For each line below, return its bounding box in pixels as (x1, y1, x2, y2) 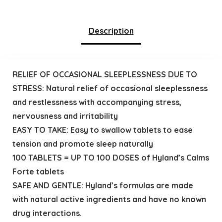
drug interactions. (12, 208, 82, 218)
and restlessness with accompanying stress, (12, 97, 181, 107)
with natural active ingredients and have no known (12, 194, 206, 204)
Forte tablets (12, 166, 64, 176)
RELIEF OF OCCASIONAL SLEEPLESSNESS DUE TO (12, 69, 197, 79)
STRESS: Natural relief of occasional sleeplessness (12, 83, 208, 93)
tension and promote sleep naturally (12, 138, 153, 149)
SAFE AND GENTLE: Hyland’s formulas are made (12, 180, 193, 190)
